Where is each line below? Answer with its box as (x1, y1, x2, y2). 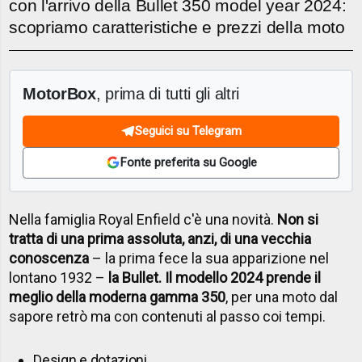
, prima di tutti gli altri (95, 83, 240, 103)
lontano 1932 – (9, 269, 109, 287)
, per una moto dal (225, 288, 339, 306)
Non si (277, 211, 319, 229)
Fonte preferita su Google (120, 155, 257, 170)
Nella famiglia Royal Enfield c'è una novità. (9, 211, 278, 229)
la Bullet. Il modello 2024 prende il (108, 269, 322, 287)
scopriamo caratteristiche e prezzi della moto (9, 18, 345, 37)
